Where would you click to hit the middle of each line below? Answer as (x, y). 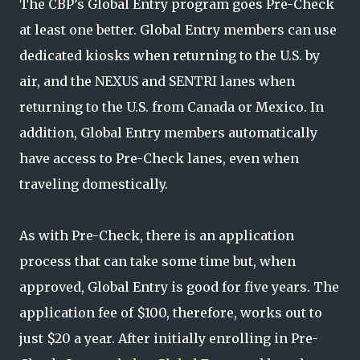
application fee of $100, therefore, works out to (171, 313)
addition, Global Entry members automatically (168, 133)
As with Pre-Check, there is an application (157, 235)
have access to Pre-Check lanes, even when (159, 158)
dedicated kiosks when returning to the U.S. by (170, 55)
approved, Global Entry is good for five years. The (179, 287)
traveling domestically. (94, 184)
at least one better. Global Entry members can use (178, 30)
